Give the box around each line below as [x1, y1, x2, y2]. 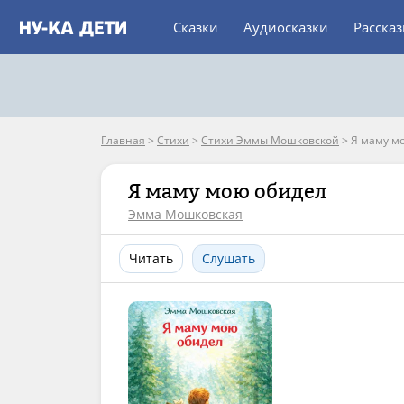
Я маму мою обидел [128, 179, 327, 203]
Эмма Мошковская [128, 206, 243, 223]
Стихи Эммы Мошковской [201, 133, 339, 148]
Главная [101, 133, 145, 148]
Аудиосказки [243, 18, 328, 36]
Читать [129, 250, 173, 267]
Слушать [202, 250, 255, 267]
